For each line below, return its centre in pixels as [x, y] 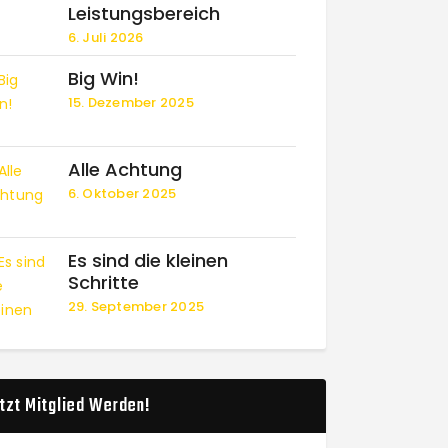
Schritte [103, 282]
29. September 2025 [136, 306]
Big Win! [103, 78]
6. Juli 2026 [105, 37]
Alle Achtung [124, 169]
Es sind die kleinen [147, 260]
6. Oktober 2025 [122, 193]
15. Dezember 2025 [131, 102]
